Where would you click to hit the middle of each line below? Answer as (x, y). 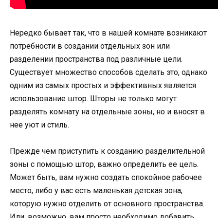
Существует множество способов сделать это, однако (109, 72)
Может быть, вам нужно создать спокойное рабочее (106, 177)
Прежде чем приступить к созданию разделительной (107, 151)
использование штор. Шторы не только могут (93, 98)
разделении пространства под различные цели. (96, 59)
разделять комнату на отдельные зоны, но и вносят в (107, 111)
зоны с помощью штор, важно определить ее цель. (104, 164)
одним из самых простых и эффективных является (103, 85)
